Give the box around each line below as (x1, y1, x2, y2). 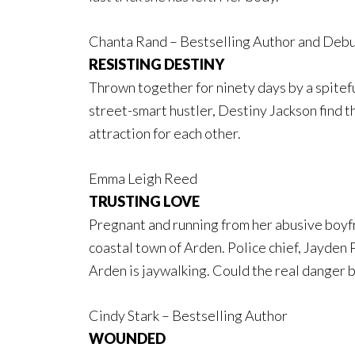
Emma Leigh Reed (89, 169, 197, 187)
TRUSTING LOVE (89, 192, 202, 210)
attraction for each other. (89, 124, 241, 142)
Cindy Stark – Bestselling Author (89, 306, 288, 324)
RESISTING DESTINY (89, 55, 227, 73)
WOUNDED (89, 329, 168, 347)
